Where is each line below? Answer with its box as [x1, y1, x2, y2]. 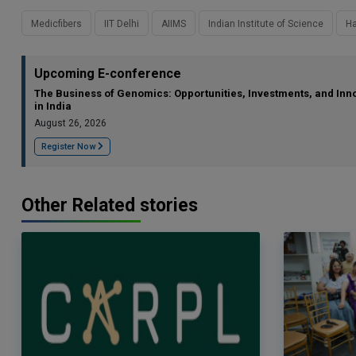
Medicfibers [31, 18, 82, 29]
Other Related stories [21, 195, 198, 216]
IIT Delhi [104, 18, 139, 29]
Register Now [41, 141, 98, 152]
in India [34, 100, 72, 112]
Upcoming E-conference [34, 66, 181, 81]
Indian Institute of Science [208, 18, 323, 29]
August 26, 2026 [34, 118, 106, 129]
